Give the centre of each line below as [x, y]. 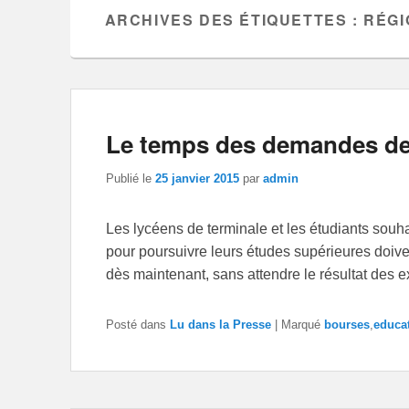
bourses [347, 324]
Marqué [301, 324]
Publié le [131, 178]
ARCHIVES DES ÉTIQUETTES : [234, 19]
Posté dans [136, 324]
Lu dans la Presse [220, 324]
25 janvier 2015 [197, 178]
